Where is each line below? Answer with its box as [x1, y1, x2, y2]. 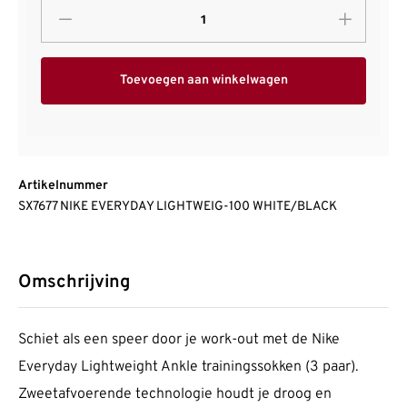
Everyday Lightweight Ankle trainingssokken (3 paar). [18, 357, 358, 376]
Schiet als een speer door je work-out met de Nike [18, 330, 340, 349]
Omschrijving [18, 270, 130, 294]
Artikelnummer [18, 177, 108, 194]
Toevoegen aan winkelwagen [119, 72, 288, 88]
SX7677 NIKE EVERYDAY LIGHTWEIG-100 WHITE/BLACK [18, 198, 337, 214]
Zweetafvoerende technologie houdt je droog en [18, 384, 332, 403]
